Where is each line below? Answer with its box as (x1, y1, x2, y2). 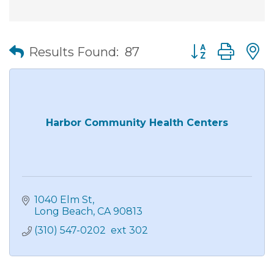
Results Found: (29, 44, 119, 59)
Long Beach (34, 206, 93, 218)
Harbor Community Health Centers (46, 117, 228, 129)
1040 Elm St (34, 194, 92, 206)
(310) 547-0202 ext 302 (34, 224, 148, 237)
